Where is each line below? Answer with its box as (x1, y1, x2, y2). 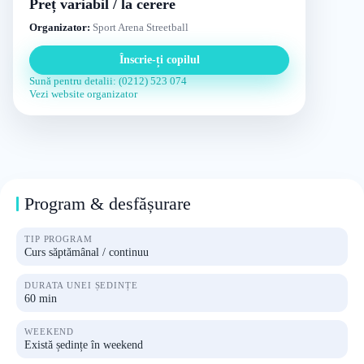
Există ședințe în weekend (24, 339, 143, 351)
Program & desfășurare (24, 193, 191, 214)
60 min (24, 292, 57, 305)
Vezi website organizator (29, 88, 137, 100)
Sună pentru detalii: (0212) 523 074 (29, 75, 187, 87)
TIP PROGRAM (24, 234, 93, 244)
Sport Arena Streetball (90, 21, 188, 33)
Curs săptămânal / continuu (24, 246, 149, 258)
